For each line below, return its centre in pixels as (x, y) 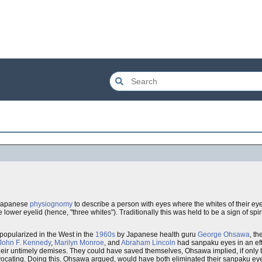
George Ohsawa (224, 235)
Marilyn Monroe (79, 243)
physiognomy (51, 204)
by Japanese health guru (156, 235)
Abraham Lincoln (148, 243)
